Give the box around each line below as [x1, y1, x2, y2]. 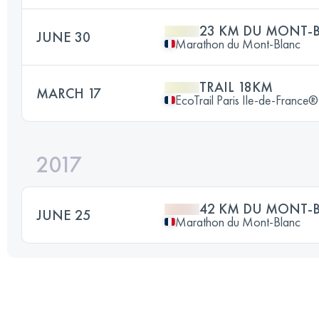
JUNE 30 [36, 27, 90, 46]
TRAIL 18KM [199, 77, 273, 96]
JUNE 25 [36, 205, 90, 224]
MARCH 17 [36, 83, 101, 103]
